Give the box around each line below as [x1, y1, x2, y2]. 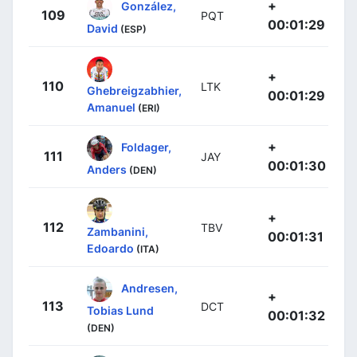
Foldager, [121, 139, 171, 154]
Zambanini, [87, 225, 148, 239]
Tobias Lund [87, 304, 154, 318]
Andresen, [121, 280, 178, 295]
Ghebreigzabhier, [87, 84, 182, 98]
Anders [87, 163, 127, 177]
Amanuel [87, 100, 135, 115]
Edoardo [87, 241, 134, 256]
